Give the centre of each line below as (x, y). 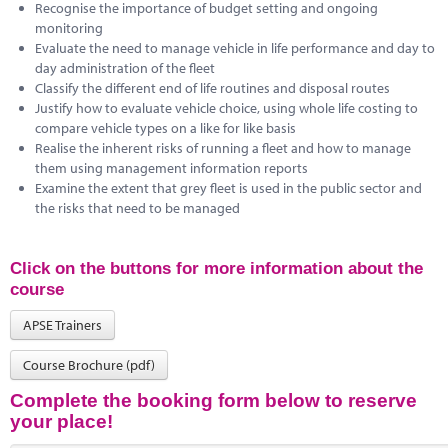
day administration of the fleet (125, 67)
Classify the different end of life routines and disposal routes (212, 87)
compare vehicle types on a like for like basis (165, 127)
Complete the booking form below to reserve (213, 400)
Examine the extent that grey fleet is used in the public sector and (228, 187)
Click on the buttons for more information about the (216, 267)
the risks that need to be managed (137, 207)
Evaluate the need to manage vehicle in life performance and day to (235, 47)
